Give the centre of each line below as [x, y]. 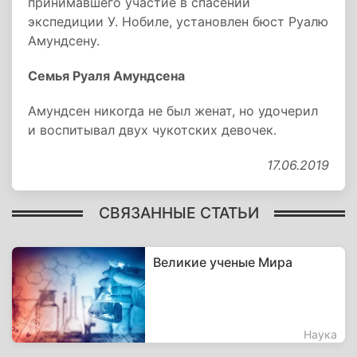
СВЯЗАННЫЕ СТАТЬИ [178, 212]
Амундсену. [64, 41]
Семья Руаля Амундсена [106, 76]
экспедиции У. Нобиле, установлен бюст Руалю [178, 22]
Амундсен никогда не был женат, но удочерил [173, 111]
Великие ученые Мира [223, 262]
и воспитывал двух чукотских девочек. [152, 130]
